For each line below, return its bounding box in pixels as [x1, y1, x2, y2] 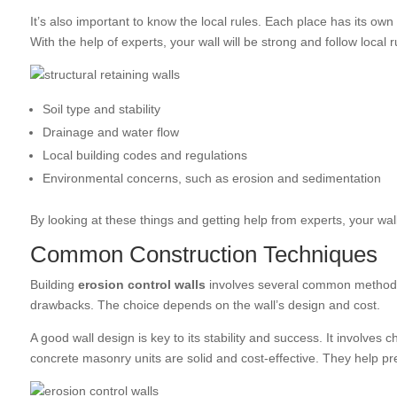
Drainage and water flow [42, 125, 179, 140]
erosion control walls [77, 277, 206, 292]
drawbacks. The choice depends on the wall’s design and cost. [29, 298, 380, 313]
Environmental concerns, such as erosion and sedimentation [42, 171, 381, 186]
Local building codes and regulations [42, 148, 247, 163]
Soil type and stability [42, 102, 160, 117]
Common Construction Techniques [29, 241, 378, 269]
